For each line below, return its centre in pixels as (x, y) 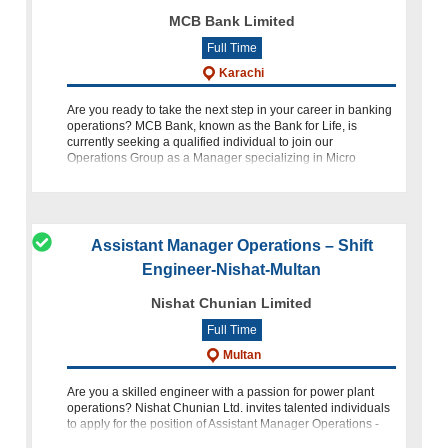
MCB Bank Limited (231, 20)
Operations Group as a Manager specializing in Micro (212, 157)
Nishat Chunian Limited (232, 302)
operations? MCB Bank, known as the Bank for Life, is (212, 125)
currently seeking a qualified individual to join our (200, 141)
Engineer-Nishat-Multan (232, 269)
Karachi (242, 72)
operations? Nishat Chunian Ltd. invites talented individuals (229, 407)
